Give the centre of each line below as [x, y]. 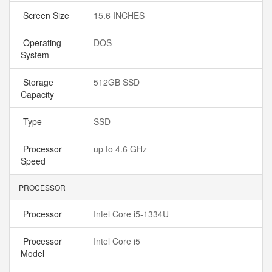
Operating [41, 42]
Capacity [40, 94]
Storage [37, 82]
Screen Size [47, 15]
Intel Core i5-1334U [131, 214]
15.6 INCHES [119, 15]
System [37, 55]
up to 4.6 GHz [120, 149]
